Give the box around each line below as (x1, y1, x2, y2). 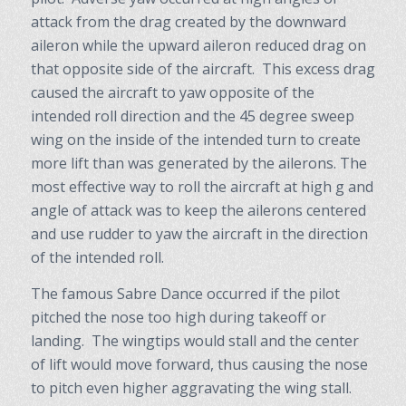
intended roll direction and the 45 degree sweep (30, 106, 354, 127)
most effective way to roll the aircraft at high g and (30, 177, 373, 198)
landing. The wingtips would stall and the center (30, 330, 359, 351)
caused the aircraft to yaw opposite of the (30, 82, 314, 103)
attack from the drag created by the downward (30, 12, 346, 33)
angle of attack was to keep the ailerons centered (30, 200, 366, 221)
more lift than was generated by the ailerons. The (30, 153, 367, 174)
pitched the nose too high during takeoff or (30, 306, 326, 327)
